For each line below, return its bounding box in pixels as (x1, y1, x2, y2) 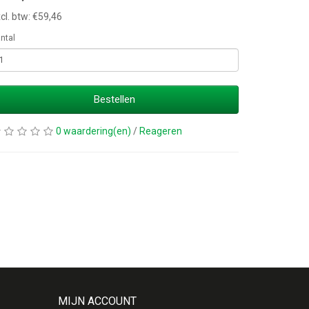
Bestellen (94, 93, 135, 106)
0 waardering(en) (56, 126, 131, 137)
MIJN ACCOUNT (57, 295, 137, 308)
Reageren (139, 126, 182, 137)
